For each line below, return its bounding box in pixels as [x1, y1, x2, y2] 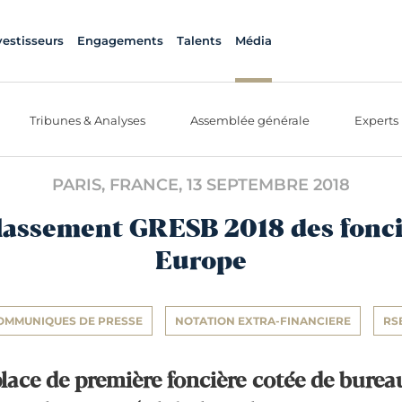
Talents [176, 33, 222, 48]
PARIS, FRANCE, [52, 175, 187, 195]
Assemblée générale [190, 112, 310, 127]
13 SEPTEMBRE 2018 [187, 175, 350, 195]
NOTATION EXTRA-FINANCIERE [175, 314, 351, 328]
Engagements [76, 33, 163, 48]
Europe [155, 249, 247, 276]
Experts [354, 112, 398, 127]
